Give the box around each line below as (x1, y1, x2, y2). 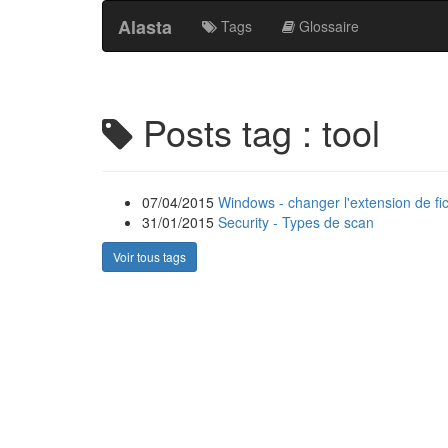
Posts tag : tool (133, 106, 380, 157)
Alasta (118, 14, 172, 40)
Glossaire (295, 16, 359, 36)
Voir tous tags (113, 248, 186, 265)
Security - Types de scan (218, 212, 374, 232)
